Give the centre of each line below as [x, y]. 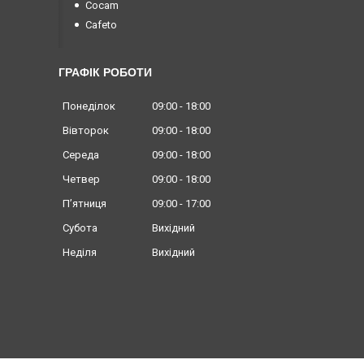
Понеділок [89, 106]
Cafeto [101, 25]
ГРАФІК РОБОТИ [105, 73]
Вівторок [86, 131]
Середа [81, 155]
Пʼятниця [84, 204]
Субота [80, 228]
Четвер [81, 180]
